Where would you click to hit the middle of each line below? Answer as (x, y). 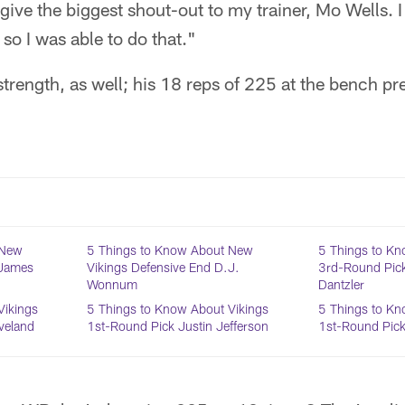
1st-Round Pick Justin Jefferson (178, 326)
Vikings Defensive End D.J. (164, 267)
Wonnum (113, 284)
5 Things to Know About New (170, 250)
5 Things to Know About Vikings (178, 309)
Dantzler (341, 284)
